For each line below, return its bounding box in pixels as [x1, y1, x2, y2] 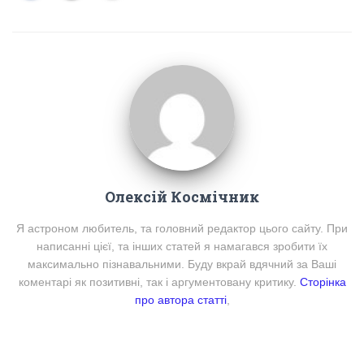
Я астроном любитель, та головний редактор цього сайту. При [16, 222, 348, 236]
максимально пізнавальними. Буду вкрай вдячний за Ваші [28, 258, 336, 271]
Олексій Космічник [105, 187, 259, 207]
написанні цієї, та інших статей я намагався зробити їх [37, 240, 327, 253]
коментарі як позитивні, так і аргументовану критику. [18, 275, 300, 289]
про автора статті [134, 293, 227, 307]
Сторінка [299, 275, 346, 289]
